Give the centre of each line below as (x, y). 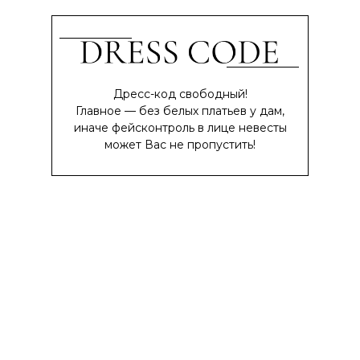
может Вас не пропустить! (180, 145)
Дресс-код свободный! (180, 94)
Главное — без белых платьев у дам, (180, 111)
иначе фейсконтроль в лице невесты (180, 128)
